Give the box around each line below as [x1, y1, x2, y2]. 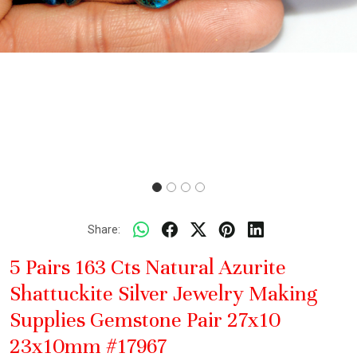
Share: [87, 222, 120, 236]
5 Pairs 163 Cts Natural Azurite [10, 254, 286, 281]
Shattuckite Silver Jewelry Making [10, 280, 317, 308]
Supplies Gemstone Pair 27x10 [10, 307, 280, 334]
